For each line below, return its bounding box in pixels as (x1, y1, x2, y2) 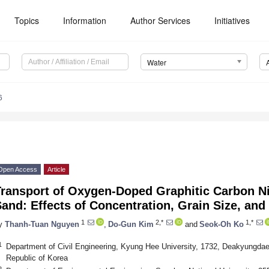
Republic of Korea (5, 253, 68, 262)
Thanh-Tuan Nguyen (5, 219, 79, 229)
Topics (14, 14, 40, 26)
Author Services (130, 14, 191, 26)
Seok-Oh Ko (199, 219, 244, 229)
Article (47, 166, 65, 174)
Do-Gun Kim (108, 219, 154, 229)
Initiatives (214, 14, 250, 26)
